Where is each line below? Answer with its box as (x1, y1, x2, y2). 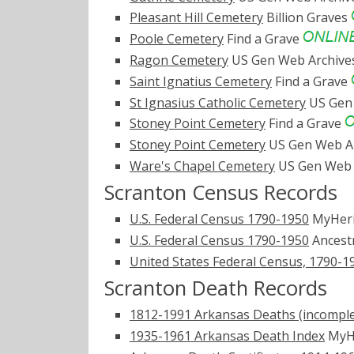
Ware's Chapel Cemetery (130, 156, 275, 175)
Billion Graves (263, 9, 351, 27)
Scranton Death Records (104, 273, 327, 302)
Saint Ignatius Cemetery (130, 72, 272, 90)
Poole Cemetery (130, 30, 224, 48)
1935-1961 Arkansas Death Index (130, 326, 325, 345)
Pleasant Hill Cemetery (130, 9, 263, 27)
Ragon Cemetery (130, 51, 228, 69)
